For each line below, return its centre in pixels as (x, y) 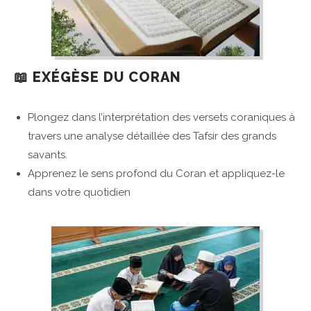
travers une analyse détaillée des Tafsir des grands (152, 136)
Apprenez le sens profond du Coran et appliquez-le (156, 174)
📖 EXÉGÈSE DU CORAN (98, 77)
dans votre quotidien (79, 193)
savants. (48, 155)
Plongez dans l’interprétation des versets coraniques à (161, 118)
